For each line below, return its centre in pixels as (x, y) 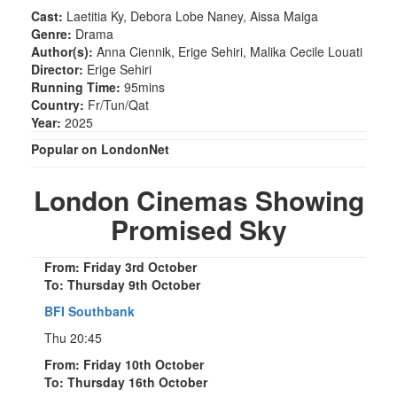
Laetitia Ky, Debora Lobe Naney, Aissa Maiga (191, 16)
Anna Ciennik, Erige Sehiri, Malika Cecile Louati (228, 51)
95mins (143, 86)
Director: (57, 69)
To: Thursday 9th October (122, 284)
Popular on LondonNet (100, 148)
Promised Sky (198, 229)
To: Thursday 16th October (126, 381)
